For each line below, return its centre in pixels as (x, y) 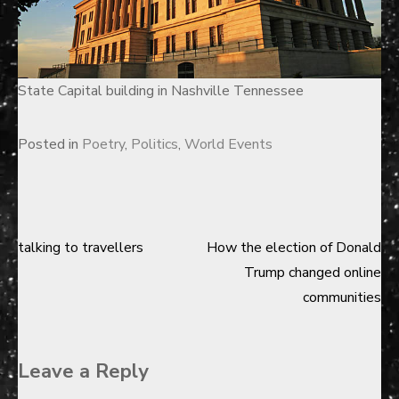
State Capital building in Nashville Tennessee (161, 91)
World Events (228, 144)
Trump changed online (313, 273)
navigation (78, 301)
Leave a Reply (83, 371)
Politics (155, 144)
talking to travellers (81, 248)
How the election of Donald (294, 248)
